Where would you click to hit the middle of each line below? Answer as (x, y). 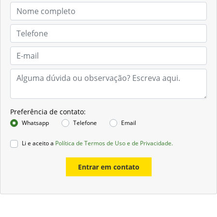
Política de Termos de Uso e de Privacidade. (114, 143)
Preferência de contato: (48, 112)
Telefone (85, 123)
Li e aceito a (39, 143)
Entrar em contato (108, 167)
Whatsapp (35, 123)
